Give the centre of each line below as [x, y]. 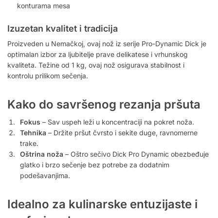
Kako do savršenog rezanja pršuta [104, 105]
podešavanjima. [45, 176]
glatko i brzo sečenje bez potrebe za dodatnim [95, 165]
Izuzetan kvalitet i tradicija [63, 29]
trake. [29, 144]
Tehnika [33, 133]
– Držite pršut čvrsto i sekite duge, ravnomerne [122, 133]
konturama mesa [44, 5]
